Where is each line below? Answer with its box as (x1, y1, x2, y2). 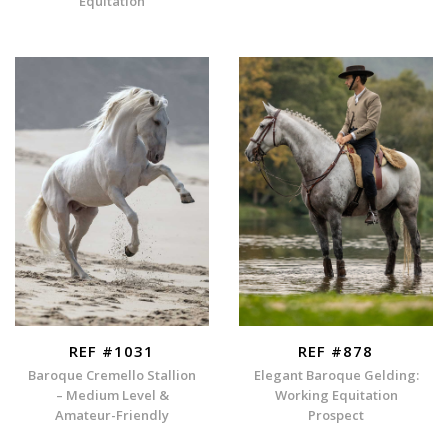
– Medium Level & (55, 386, 169, 405)
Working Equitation (274, 386, 398, 405)
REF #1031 (69, 340, 155, 361)
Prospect (308, 406, 364, 425)
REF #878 (298, 340, 374, 361)
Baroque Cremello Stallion (28, 366, 196, 385)
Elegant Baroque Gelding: (253, 366, 419, 385)
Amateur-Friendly (55, 406, 169, 425)
